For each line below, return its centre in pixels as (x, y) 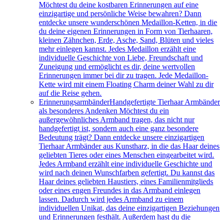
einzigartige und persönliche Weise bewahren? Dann (120, 14)
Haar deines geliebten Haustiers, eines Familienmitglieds (126, 181)
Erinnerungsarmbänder (74, 102)
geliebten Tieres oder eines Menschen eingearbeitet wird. (127, 155)
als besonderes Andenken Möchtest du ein (104, 111)
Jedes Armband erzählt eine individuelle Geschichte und (126, 164)
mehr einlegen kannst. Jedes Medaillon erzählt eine (118, 49)
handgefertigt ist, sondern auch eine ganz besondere (119, 128)
